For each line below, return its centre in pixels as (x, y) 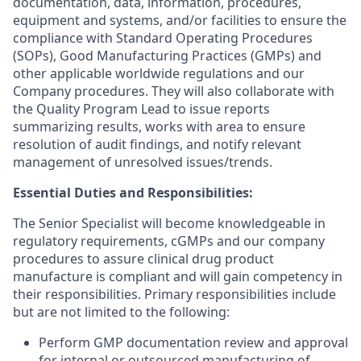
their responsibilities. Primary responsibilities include (174, 294)
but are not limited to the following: (121, 312)
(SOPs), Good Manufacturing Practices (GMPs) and (167, 56)
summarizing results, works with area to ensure (159, 127)
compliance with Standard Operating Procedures (163, 38)
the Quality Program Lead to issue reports (141, 109)
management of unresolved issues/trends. (143, 162)
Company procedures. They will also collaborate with (174, 91)
